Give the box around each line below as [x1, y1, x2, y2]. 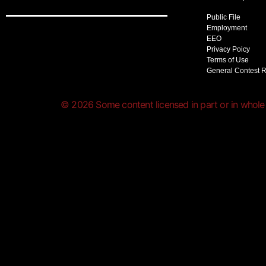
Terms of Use [206, 55, 249, 64]
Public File [206, 12, 240, 21]
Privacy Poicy [206, 45, 250, 53]
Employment [206, 23, 247, 32]
